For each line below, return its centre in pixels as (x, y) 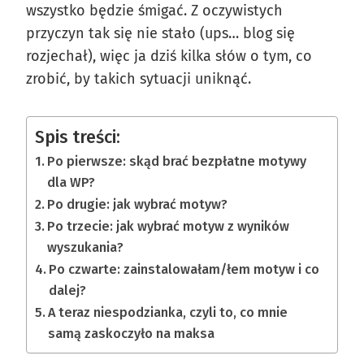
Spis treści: (78, 137)
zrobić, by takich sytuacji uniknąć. (139, 78)
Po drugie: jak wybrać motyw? (138, 204)
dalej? (68, 290)
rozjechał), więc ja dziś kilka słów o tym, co (169, 56)
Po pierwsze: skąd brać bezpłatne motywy (177, 161)
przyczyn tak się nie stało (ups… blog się (160, 33)
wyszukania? (86, 247)
